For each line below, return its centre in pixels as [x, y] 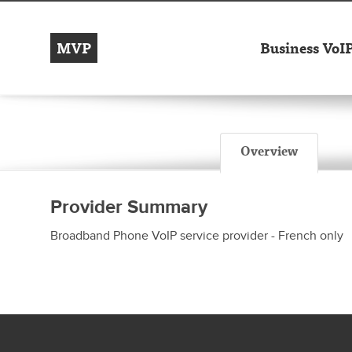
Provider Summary [129, 207]
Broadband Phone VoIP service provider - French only [197, 236]
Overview [269, 150]
